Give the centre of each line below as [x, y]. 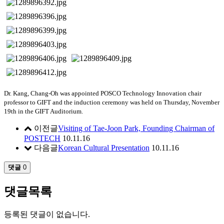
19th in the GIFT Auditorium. [43, 111]
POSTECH [42, 138]
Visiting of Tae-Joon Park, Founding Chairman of [136, 128]
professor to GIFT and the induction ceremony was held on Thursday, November [112, 102]
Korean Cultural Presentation [104, 147]
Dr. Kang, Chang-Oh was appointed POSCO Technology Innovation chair [103, 93]
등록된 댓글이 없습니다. [47, 214]
